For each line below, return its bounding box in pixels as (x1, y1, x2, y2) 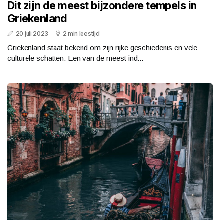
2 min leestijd (62, 30, 100, 38)
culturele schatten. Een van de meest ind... (7, 54, 143, 63)
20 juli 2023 (15, 30, 49, 38)
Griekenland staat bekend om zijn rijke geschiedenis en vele (7, 43, 197, 52)
